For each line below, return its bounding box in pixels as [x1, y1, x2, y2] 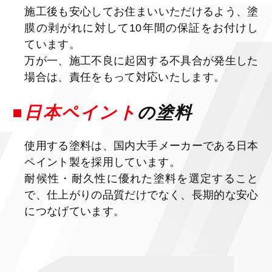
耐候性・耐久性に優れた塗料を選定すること [24, 172, 259, 185]
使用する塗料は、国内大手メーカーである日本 [24, 140, 259, 152]
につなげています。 [24, 205, 125, 218]
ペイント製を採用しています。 [24, 156, 180, 169]
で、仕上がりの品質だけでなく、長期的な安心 [24, 189, 259, 202]
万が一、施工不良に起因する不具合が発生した [24, 55, 259, 67]
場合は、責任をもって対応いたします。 [24, 71, 225, 84]
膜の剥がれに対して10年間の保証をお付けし [24, 22, 259, 35]
